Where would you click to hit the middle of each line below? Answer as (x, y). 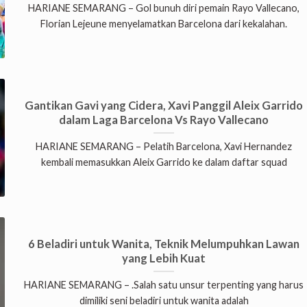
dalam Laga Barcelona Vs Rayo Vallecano (164, 120)
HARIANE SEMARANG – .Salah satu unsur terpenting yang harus (164, 285)
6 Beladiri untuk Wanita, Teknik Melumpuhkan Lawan (164, 244)
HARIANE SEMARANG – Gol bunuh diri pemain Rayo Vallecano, (164, 8)
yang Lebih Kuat (164, 258)
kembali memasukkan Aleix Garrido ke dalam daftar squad (164, 162)
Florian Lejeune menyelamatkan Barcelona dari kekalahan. (164, 24)
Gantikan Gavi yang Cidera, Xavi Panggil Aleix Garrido (164, 105)
